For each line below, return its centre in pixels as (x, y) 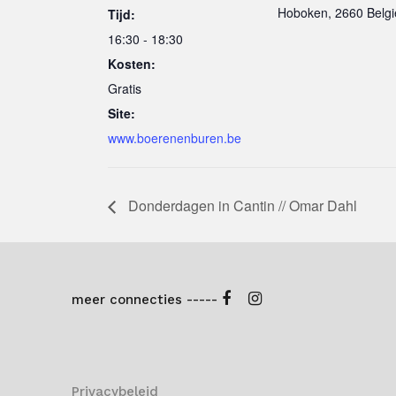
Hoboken (303, 12)
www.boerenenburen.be (175, 138)
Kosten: (132, 64)
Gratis (125, 88)
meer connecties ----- (146, 299)
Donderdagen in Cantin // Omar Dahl (241, 205)
